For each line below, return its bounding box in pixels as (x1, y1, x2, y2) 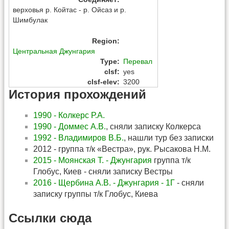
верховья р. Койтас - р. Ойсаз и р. (13, 6, 127, 14)
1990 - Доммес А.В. (33, 122, 106, 131)
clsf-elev (87, 77, 117, 86)
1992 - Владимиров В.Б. (33, 133, 124, 142)
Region (92, 36, 117, 45)
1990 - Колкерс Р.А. (33, 110, 105, 120)
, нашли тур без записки (124, 133, 214, 142)
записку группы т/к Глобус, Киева (33, 189, 158, 198)
